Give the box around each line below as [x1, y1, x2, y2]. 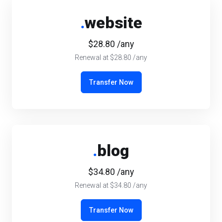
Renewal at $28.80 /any [75, 54, 147, 61]
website [84, 13, 142, 32]
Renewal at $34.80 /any [75, 181, 147, 189]
